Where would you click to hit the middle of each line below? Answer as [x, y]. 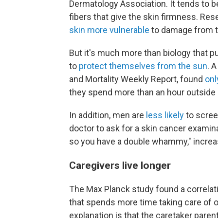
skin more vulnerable [109, 30]
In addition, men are [108, 115]
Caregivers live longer [120, 165]
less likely [166, 115]
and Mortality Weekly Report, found [137, 79]
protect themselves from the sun [142, 66]
